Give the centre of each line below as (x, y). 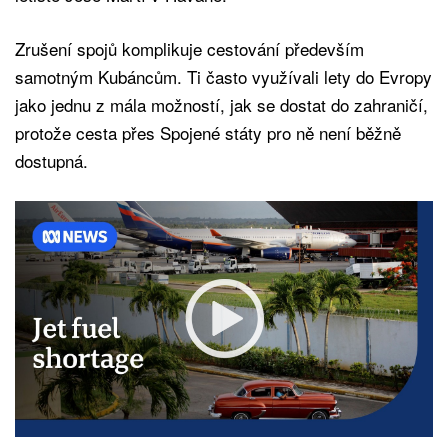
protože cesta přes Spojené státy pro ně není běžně (208, 133)
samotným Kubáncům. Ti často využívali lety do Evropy (223, 77)
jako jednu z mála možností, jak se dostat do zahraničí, (221, 105)
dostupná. (51, 161)
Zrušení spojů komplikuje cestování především (189, 49)
